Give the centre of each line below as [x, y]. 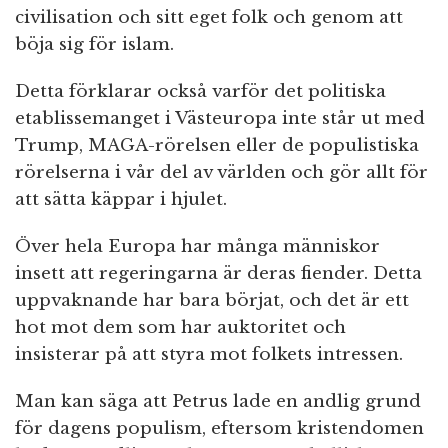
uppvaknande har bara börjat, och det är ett [212, 301]
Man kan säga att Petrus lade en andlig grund [218, 402]
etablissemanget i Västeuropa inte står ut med [220, 119]
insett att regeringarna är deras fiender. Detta [218, 274]
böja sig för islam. [94, 45]
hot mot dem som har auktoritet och [180, 328]
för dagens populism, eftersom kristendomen [219, 429]
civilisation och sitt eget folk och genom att [209, 18]
